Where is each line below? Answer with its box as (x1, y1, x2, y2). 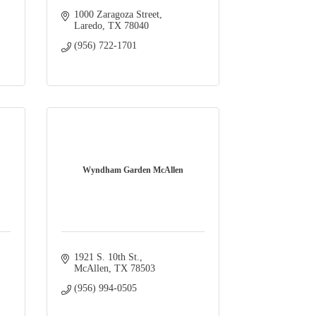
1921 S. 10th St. (73, 252, 140, 263)
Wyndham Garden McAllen (83, 165, 183, 176)
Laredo (73, 20, 102, 32)
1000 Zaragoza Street (73, 9, 159, 20)
